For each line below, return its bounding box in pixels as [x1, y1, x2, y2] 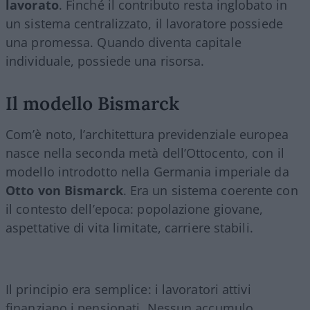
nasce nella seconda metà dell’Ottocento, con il [6, 144, 284, 161]
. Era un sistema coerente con [122, 181, 298, 199]
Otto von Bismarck [6, 181, 123, 199]
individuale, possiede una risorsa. [6, 52, 205, 69]
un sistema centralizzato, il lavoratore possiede [6, 15, 283, 32]
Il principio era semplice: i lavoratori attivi [6, 280, 251, 298]
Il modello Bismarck [6, 91, 179, 115]
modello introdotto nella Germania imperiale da [6, 163, 289, 180]
